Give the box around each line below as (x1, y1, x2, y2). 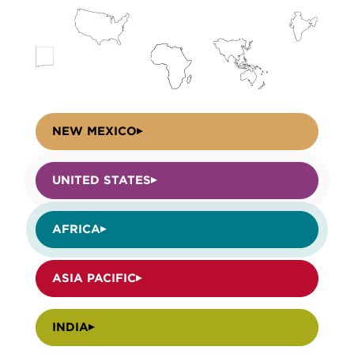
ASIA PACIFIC (51, 270, 136, 285)
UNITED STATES (51, 172, 151, 187)
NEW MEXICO (51, 123, 137, 138)
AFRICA (51, 221, 100, 236)
